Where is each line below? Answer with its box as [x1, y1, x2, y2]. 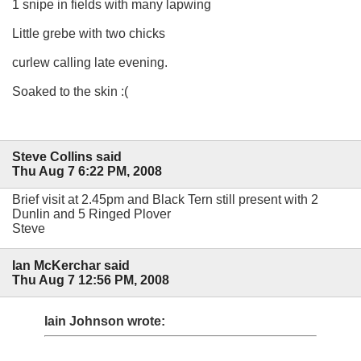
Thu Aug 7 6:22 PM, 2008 [12, 164, 162, 179]
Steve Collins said [12, 150, 122, 164]
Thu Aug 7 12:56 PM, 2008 [12, 272, 169, 287]
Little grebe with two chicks [12, 26, 165, 40]
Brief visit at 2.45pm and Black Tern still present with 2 [12, 193, 318, 207]
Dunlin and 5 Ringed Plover [12, 207, 171, 222]
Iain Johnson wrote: [44, 313, 165, 328]
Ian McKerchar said [12, 258, 130, 272]
